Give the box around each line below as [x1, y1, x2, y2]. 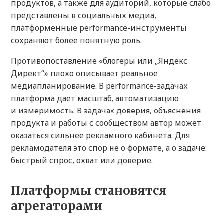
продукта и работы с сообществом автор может [11, 117, 201, 129]
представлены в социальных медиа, [11, 10, 156, 21]
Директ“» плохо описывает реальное [11, 68, 158, 79]
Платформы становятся [11, 183, 167, 199]
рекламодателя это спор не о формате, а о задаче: [11, 142, 207, 154]
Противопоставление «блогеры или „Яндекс [11, 55, 187, 67]
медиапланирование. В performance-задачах [11, 80, 188, 92]
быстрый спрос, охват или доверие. [11, 155, 153, 166]
